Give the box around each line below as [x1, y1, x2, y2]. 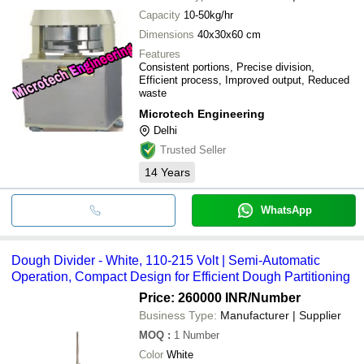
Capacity [139, 8, 180, 21]
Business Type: [139, 308, 217, 322]
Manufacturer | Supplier [220, 308, 341, 322]
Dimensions [139, 28, 194, 41]
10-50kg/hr [184, 8, 233, 21]
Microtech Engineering [139, 106, 265, 120]
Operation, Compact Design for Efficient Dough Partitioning [11, 269, 350, 284]
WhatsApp [260, 203, 312, 216]
